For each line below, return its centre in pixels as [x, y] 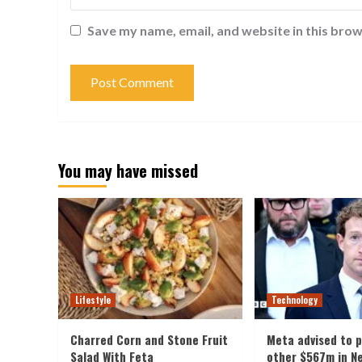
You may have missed [128, 170]
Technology [295, 299]
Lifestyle [93, 299]
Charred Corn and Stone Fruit [149, 339]
